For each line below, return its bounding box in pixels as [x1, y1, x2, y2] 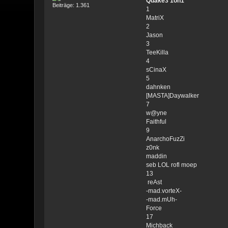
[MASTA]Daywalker [146, 92, 199, 99]
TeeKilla [146, 48, 168, 56]
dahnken [146, 83, 170, 91]
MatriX [146, 14, 164, 21]
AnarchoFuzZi [146, 135, 185, 142]
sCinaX [146, 66, 166, 73]
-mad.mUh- [146, 195, 177, 203]
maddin [146, 152, 167, 160]
